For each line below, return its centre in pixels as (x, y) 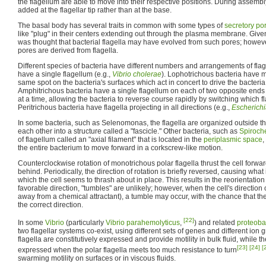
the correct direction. (50, 205)
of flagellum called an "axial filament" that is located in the (111, 140)
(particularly (85, 223)
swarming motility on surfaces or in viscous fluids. (97, 258)
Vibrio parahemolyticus (143, 223)
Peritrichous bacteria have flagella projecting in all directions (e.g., (125, 107)
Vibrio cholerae (137, 74)
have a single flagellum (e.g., (65, 74)
